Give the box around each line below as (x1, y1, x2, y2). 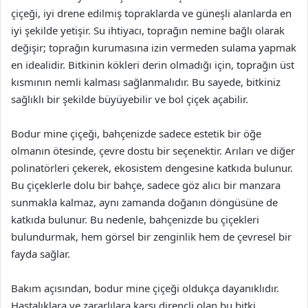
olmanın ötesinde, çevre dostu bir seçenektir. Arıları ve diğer (11, 144, 295, 157)
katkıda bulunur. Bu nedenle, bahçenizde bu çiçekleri (11, 212, 259, 226)
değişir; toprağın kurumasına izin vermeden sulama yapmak (11, 41, 296, 54)
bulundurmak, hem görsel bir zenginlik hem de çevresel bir (11, 230, 291, 243)
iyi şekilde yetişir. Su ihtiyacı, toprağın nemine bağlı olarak (11, 23, 285, 37)
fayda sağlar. (11, 247, 70, 261)
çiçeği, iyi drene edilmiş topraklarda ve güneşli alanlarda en (11, 6, 291, 20)
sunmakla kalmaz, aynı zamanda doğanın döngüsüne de (11, 195, 278, 209)
